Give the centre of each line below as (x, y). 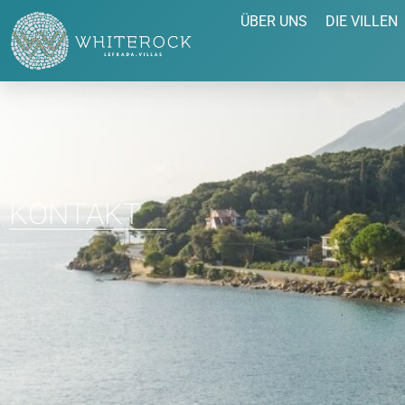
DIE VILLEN (362, 21)
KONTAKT (75, 214)
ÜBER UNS (274, 21)
